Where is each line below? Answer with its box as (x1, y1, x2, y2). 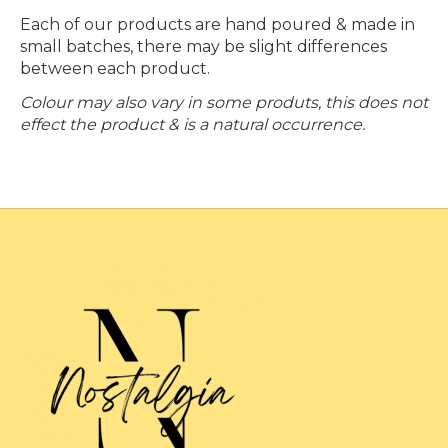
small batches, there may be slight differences (20, 37, 387, 57)
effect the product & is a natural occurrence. (20, 115, 365, 135)
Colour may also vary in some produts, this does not (20, 93, 428, 113)
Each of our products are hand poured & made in (20, 15, 415, 35)
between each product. (20, 59, 210, 79)
